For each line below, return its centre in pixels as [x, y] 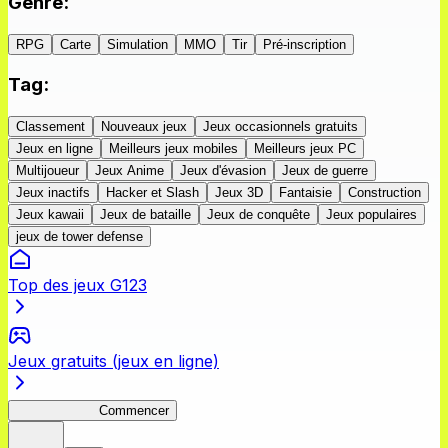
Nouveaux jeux [144, 126]
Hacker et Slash [152, 192]
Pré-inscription [304, 44]
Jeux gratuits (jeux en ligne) [113, 360]
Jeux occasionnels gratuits [280, 126]
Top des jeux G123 [77, 284]
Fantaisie [305, 192]
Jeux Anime [129, 170]
